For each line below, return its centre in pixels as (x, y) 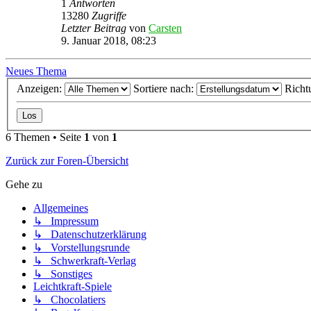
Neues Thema (36, 71)
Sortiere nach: (165, 89)
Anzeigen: (41, 89)
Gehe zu (24, 185)
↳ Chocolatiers (69, 300)
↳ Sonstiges (63, 274)
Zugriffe (109, 15)
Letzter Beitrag (95, 28)
